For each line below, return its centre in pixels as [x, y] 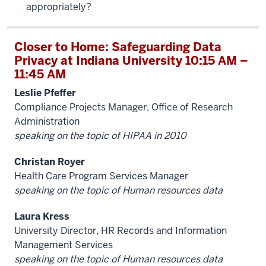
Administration [47, 121]
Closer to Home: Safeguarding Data [118, 47]
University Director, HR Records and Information [121, 231]
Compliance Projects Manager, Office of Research [123, 107]
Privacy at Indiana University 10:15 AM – [131, 61]
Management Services [64, 245]
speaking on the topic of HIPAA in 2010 [100, 136]
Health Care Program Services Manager [101, 176]
